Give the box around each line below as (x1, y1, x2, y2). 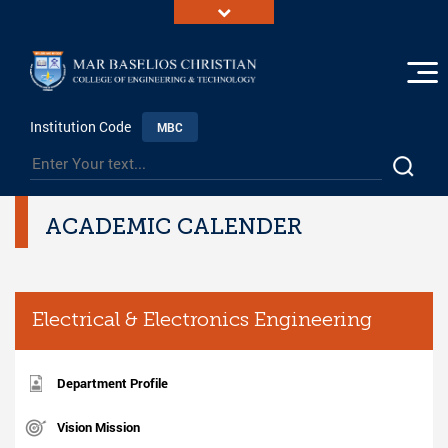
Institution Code (30, 117, 134, 137)
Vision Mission (57, 418, 140, 437)
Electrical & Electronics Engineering (32, 311, 372, 332)
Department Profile (57, 374, 168, 393)
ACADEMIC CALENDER (45, 213, 302, 241)
